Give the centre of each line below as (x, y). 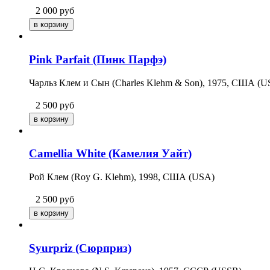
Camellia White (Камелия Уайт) (110, 154)
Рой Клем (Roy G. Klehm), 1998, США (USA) (122, 177)
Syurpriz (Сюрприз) (80, 248)
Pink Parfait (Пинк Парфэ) (98, 59)
